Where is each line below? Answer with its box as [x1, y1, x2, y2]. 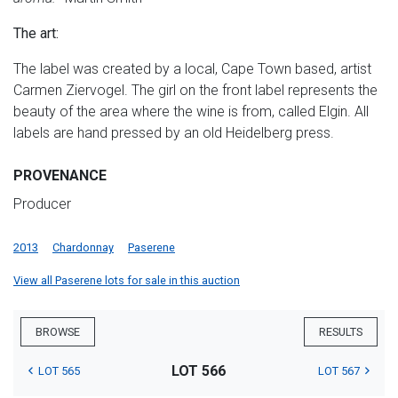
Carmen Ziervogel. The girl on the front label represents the [13, 81, 378, 99]
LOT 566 [171, 362, 227, 379]
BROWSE [36, 324, 80, 338]
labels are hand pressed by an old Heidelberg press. [13, 123, 334, 141]
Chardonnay [52, 240, 114, 254]
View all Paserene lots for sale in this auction [13, 273, 240, 287]
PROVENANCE [13, 166, 107, 184]
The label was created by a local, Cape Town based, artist [13, 60, 371, 77]
